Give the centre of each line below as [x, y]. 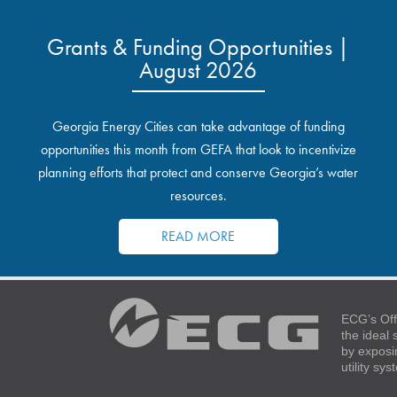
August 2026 [198, 70]
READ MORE [198, 236]
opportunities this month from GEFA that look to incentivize [198, 149]
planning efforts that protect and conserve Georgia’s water [198, 172]
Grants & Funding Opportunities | [198, 47]
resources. [198, 195]
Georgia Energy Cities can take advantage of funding [198, 126]
